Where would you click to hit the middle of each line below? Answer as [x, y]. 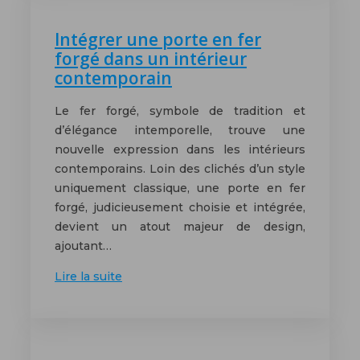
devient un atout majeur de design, [180, 227]
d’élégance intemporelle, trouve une [180, 131]
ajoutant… [83, 246]
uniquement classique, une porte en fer [180, 188]
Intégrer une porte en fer [158, 39]
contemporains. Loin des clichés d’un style [180, 169]
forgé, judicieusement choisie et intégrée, [180, 208]
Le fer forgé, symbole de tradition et [180, 111]
